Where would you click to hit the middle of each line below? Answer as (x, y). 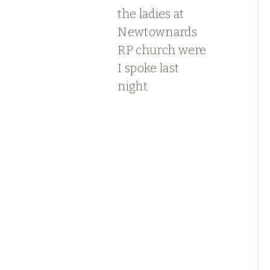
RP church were (162, 50)
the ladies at (151, 14)
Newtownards (157, 32)
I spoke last (149, 68)
